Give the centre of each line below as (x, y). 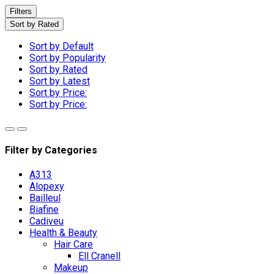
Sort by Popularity (68, 57)
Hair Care (73, 245)
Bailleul (45, 198)
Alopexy (47, 187)
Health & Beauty (63, 233)
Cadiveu (46, 221)
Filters (21, 11)
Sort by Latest (60, 81)
